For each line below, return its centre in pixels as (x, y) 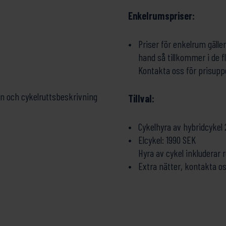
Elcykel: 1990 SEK (167, 140)
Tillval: (141, 98)
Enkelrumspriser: (162, 16)
